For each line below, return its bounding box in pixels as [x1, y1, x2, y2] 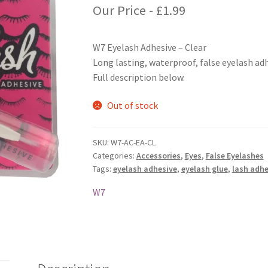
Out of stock [107, 99, 159, 112]
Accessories [136, 150, 181, 161]
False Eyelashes [205, 150, 264, 161]
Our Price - [92, 1, 156, 19]
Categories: [92, 150, 136, 161]
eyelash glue [181, 163, 228, 174]
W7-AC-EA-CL [110, 136, 156, 148]
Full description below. [92, 71, 185, 83]
